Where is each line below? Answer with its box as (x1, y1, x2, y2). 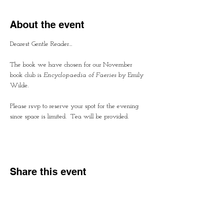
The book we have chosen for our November (10, 61, 134, 69)
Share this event (10, 166, 86, 178)
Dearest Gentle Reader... (10, 40, 72, 48)
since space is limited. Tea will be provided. (10, 113, 129, 120)
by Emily (116, 72, 146, 79)
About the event (10, 19, 84, 31)
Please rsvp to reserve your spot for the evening (10, 103, 141, 110)
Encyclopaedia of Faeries (41, 72, 116, 79)
